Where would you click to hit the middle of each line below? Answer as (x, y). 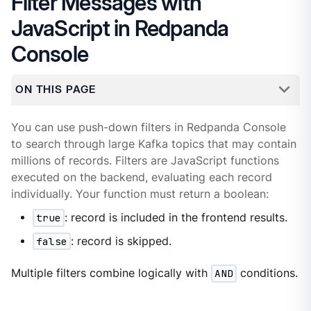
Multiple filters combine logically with (111, 274)
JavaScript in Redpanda (120, 28)
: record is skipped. (121, 242)
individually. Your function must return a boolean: (140, 194)
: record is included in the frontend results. (176, 218)
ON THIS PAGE (55, 90)
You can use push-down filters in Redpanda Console (148, 127)
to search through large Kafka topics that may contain (153, 144)
